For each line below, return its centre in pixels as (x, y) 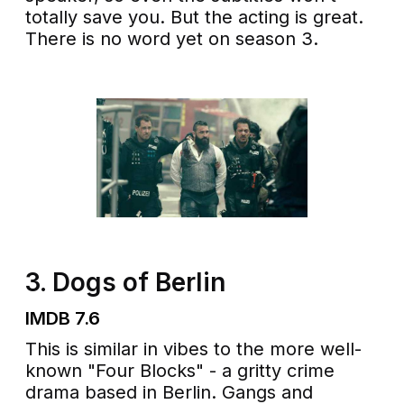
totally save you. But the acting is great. (195, 18)
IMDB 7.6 (63, 319)
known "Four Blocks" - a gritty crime (180, 371)
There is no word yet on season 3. (172, 39)
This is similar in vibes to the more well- (194, 349)
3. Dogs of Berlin (126, 283)
